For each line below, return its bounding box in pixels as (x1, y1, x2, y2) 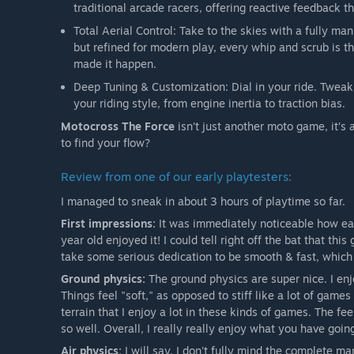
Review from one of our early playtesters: (61, 169, 292, 185)
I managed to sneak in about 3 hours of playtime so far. (61, 194, 345, 209)
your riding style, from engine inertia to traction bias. (73, 96, 345, 111)
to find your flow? (61, 136, 150, 150)
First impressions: (61, 217, 156, 231)
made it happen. (73, 57, 156, 71)
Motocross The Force (61, 119, 175, 134)
